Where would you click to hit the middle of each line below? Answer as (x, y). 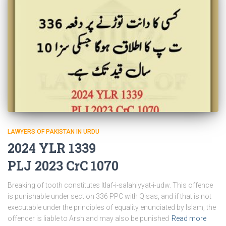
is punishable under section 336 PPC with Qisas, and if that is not (109, 196)
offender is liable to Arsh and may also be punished (88, 219)
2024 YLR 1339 (52, 148)
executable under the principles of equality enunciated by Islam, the (112, 208)
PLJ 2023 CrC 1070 (63, 166)
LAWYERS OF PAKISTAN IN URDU (53, 132)
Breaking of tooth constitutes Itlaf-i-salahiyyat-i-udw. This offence (110, 185)
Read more (189, 219)
